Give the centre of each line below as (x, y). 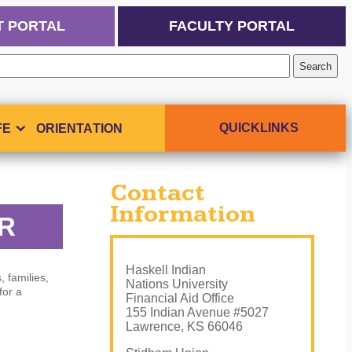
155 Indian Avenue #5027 (197, 312)
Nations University (177, 284)
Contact (158, 193)
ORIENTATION (79, 128)
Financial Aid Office (180, 298)
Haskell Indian (166, 269)
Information (183, 214)
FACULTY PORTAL (232, 26)
